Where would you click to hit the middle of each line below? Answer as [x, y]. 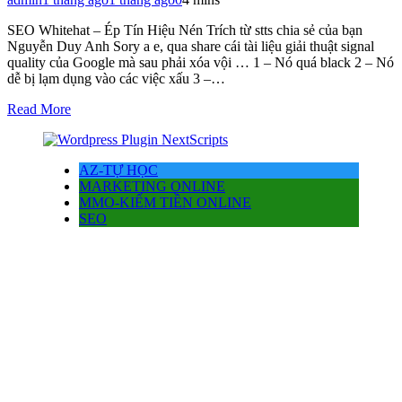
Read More [39, 109]
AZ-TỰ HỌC [118, 170]
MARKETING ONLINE [152, 186]
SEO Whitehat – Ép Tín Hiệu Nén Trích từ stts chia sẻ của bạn [185, 30]
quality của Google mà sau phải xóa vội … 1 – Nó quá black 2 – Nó [201, 62]
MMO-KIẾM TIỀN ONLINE [165, 202]
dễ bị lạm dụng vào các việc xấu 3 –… [116, 78]
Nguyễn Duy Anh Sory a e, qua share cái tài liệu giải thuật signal [191, 46]
